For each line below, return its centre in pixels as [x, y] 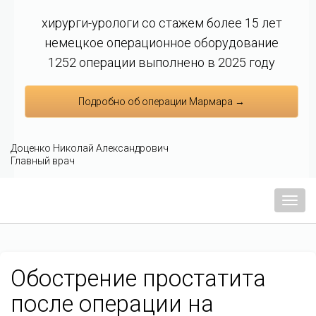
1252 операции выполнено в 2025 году [162, 62]
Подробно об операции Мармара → [162, 102]
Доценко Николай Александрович [90, 148]
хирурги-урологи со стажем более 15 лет [162, 23]
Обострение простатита [138, 278]
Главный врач [43, 161]
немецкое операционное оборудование [162, 43]
